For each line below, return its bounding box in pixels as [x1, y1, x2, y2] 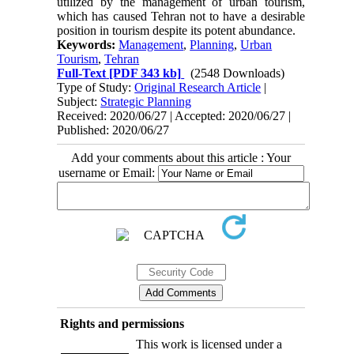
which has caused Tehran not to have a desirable [57, 9, 305, 23]
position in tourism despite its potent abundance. [57, 23, 296, 37]
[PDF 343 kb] [106, 66, 182, 80]
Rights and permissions [59, 316, 184, 330]
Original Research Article [134, 80, 262, 94]
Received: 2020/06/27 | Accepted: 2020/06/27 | [57, 108, 292, 122]
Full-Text [57, 66, 107, 80]
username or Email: [58, 165, 158, 179]
